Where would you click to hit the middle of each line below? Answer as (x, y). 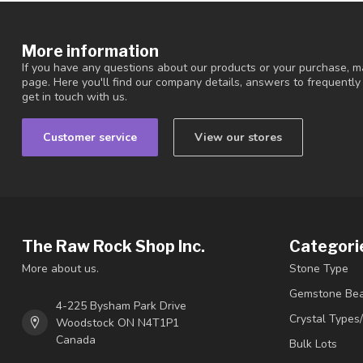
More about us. (60, 268)
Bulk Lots (313, 344)
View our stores (238, 137)
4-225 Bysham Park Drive (121, 305)
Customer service (90, 137)
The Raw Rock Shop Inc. (113, 246)
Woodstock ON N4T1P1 (117, 322)
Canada (76, 340)
